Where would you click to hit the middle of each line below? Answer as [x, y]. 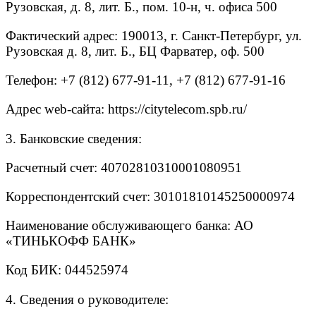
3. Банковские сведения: [74, 138]
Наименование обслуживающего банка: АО [129, 226]
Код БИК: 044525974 [67, 270]
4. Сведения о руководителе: [87, 299]
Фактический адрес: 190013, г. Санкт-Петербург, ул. [154, 36]
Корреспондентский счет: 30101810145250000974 [150, 197]
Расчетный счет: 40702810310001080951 [124, 167]
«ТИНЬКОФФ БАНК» [71, 241]
